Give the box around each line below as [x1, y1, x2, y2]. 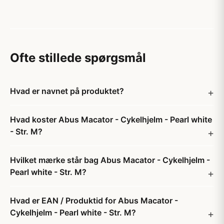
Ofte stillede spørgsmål [10, 50, 146, 65]
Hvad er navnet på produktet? [10, 86, 124, 96]
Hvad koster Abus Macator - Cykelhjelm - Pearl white [10, 114, 212, 124]
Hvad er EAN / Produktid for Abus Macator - [10, 195, 178, 205]
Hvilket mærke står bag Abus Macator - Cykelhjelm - [10, 155, 210, 165]
